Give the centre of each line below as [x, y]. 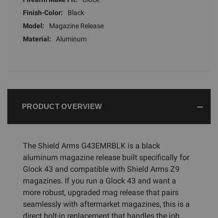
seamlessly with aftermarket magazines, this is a [106, 204]
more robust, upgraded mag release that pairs [101, 192]
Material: [37, 39]
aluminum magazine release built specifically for [106, 157]
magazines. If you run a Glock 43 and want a [100, 181]
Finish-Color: [43, 12]
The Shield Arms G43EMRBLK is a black [91, 145]
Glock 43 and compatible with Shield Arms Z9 [101, 169]
